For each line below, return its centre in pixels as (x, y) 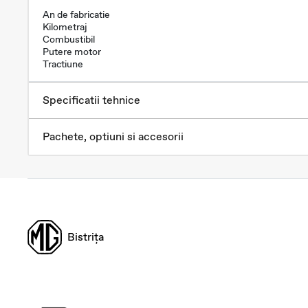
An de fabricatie (76, 14)
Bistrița (86, 236)
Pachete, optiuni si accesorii (113, 137)
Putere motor (72, 51)
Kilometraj (65, 26)
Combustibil (69, 39)
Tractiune (63, 64)
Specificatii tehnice (91, 100)
